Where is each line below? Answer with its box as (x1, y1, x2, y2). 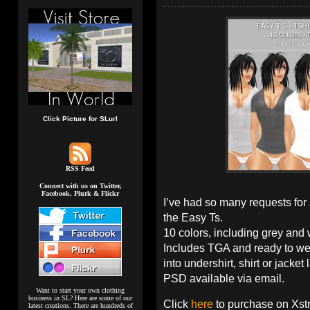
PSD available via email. (163, 273, 284, 285)
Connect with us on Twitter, (39, 181, 122, 190)
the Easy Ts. (163, 212, 223, 224)
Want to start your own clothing (36, 286, 125, 294)
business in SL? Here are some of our (28, 293, 132, 302)
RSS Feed (66, 164, 95, 172)
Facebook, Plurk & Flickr (42, 189, 119, 197)
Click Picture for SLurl (43, 115, 118, 123)
